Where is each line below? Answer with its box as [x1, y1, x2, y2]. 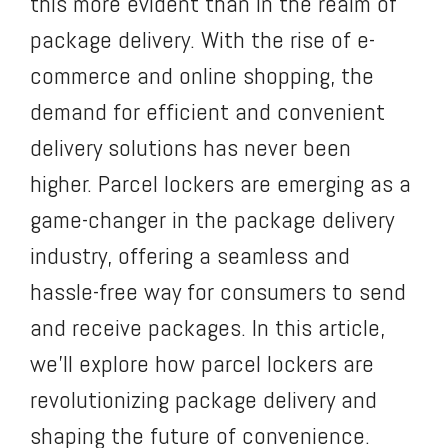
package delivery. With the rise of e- [30, 23, 375, 55]
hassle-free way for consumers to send [30, 275, 406, 307]
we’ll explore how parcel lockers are [30, 347, 374, 379]
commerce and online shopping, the [30, 59, 374, 91]
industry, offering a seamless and [30, 239, 350, 271]
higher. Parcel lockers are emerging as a [30, 167, 411, 199]
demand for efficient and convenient [30, 95, 385, 127]
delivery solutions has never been [30, 131, 351, 163]
